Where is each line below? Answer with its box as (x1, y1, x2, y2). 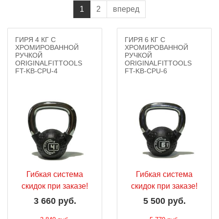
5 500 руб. (143, 196, 186, 206)
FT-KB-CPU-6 (125, 67, 167, 75)
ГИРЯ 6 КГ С (125, 36, 165, 44)
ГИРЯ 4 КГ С (15, 36, 56, 44)
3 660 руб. (33, 196, 76, 206)
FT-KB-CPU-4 (15, 67, 58, 75)
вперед (113, 5, 139, 13)
